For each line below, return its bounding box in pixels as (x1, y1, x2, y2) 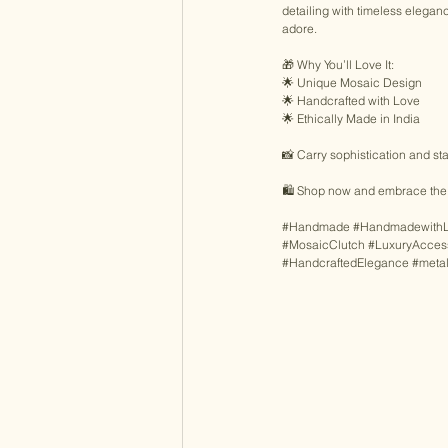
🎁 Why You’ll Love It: (282, 56, 397, 72)
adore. (282, 20, 320, 36)
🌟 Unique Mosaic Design (282, 74, 425, 90)
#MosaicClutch (282, 236, 365, 252)
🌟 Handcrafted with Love (282, 92, 423, 108)
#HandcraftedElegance (282, 254, 409, 270)
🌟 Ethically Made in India (282, 110, 423, 126)
